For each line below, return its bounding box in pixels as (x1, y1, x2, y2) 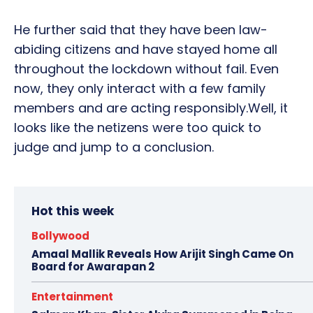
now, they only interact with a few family (14, 80, 265, 98)
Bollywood (31, 228, 89, 244)
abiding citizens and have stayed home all (14, 41, 277, 59)
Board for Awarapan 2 (31, 259, 154, 275)
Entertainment (31, 289, 113, 305)
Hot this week (31, 203, 114, 220)
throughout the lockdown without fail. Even (14, 60, 279, 78)
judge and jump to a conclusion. (14, 138, 214, 156)
